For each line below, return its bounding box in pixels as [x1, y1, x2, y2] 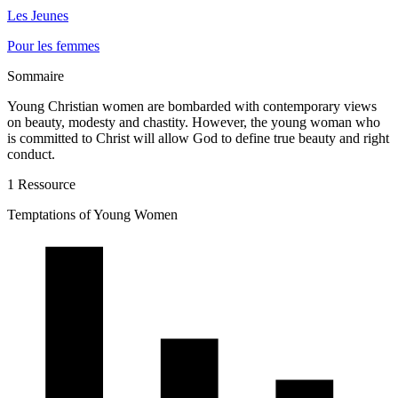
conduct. [7, 146, 55, 162]
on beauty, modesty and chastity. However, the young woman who [7, 114, 380, 130]
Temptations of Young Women [7, 206, 178, 222]
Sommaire [7, 68, 64, 84]
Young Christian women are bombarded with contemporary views [7, 98, 377, 114]
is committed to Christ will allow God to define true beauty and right [7, 130, 389, 146]
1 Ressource [7, 176, 76, 192]
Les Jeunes [7, 7, 68, 23]
